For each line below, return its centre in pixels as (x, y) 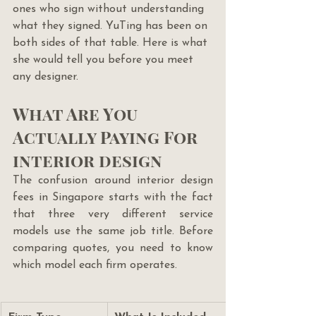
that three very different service (113, 215)
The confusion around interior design (113, 181)
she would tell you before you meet (105, 60)
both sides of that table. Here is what (112, 43)
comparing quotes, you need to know (113, 249)
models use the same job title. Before (113, 232)
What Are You (77, 114)
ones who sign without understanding (110, 10)
